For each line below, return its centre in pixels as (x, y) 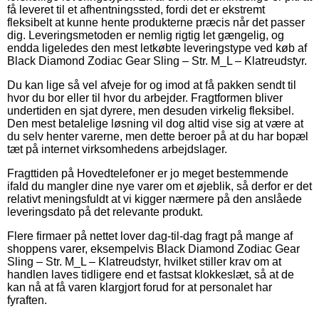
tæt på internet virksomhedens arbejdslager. (117, 149)
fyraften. (27, 300)
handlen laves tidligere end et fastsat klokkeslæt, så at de (151, 274)
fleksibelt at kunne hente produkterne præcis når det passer (156, 22)
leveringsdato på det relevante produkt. (105, 211)
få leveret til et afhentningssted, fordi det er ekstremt (136, 9)
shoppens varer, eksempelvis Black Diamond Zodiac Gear (153, 249)
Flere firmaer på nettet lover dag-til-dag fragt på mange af (150, 236)
